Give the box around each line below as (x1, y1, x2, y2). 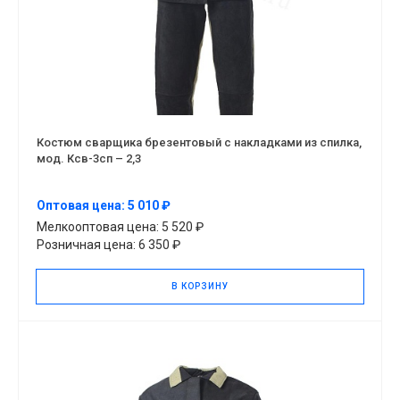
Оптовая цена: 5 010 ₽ (37, 198, 171, 213)
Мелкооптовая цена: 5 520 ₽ (37, 219, 204, 234)
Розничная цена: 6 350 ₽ (37, 237, 180, 252)
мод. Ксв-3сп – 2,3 (37, 151, 141, 165)
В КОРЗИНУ (171, 280, 229, 291)
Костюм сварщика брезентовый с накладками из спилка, (37, 135, 362, 149)
